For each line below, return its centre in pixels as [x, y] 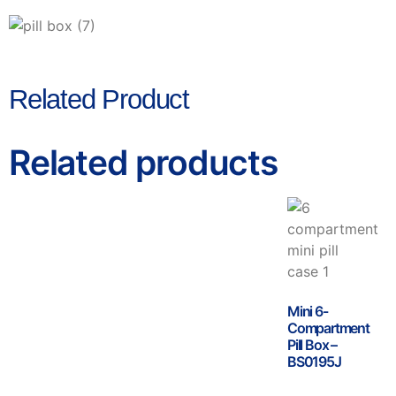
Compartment [328, 327]
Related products [143, 162]
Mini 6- [308, 311]
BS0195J [314, 361]
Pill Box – [312, 344]
